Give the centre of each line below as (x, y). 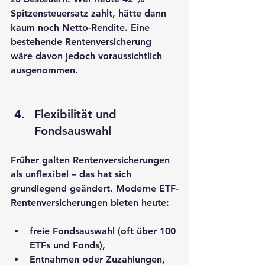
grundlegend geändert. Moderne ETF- (95, 188)
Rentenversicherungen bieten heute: (90, 202)
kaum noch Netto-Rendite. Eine (82, 27)
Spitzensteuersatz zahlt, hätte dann (90, 13)
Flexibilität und (77, 114)
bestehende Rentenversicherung (83, 41)
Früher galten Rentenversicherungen (92, 160)
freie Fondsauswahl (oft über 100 (104, 231)
